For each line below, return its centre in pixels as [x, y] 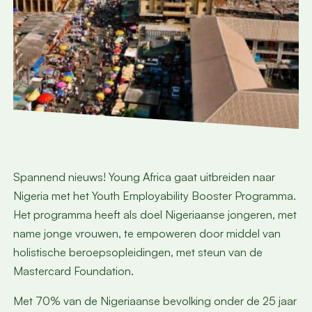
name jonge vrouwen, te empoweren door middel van [147, 233]
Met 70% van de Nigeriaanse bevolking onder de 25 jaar [155, 301]
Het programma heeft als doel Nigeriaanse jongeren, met [155, 214]
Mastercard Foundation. [73, 271]
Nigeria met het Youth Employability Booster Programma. [154, 195]
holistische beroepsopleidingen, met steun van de [138, 252]
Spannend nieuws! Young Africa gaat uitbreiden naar [144, 177]
